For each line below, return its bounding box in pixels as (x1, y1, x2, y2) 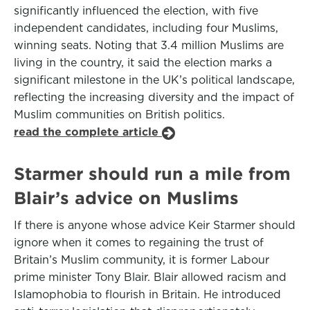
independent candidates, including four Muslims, (14, 21, 278, 35)
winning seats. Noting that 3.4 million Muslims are (14, 39, 284, 52)
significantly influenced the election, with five (14, 4, 258, 17)
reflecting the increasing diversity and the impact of (14, 91, 294, 104)
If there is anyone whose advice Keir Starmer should (14, 219, 295, 232)
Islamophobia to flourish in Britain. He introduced (14, 288, 281, 301)
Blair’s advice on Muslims (14, 188, 239, 208)
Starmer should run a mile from (14, 164, 291, 183)
